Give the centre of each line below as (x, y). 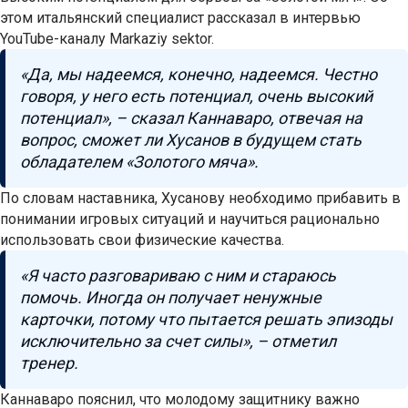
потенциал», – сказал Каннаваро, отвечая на (191, 118)
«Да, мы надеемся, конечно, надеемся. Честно (199, 75)
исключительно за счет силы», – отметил (178, 342)
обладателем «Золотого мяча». (141, 162)
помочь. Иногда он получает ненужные (171, 298)
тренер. (49, 363)
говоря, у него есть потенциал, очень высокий (196, 97)
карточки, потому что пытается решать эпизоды (206, 320)
